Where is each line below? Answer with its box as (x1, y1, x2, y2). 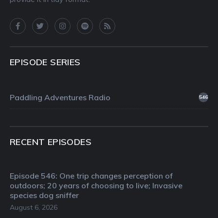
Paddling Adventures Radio (10, 92, 110, 103)
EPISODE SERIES (10, 56, 81, 68)
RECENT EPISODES (10, 136, 91, 148)
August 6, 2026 (10, 203, 57, 212)
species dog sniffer (10, 190, 79, 200)
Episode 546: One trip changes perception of (10, 171, 173, 181)
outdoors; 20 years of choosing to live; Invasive (10, 181, 182, 191)
